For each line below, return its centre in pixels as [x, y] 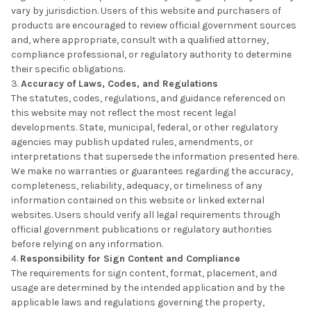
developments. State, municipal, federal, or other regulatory [145, 128]
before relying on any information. [87, 244]
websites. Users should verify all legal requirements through [146, 215]
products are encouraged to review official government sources [154, 26]
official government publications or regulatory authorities [142, 230]
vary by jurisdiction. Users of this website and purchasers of [146, 11]
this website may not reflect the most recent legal [124, 113]
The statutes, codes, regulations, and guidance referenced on [148, 99]
